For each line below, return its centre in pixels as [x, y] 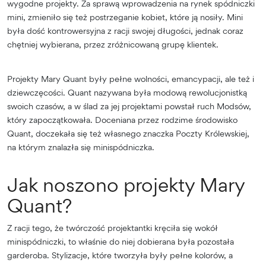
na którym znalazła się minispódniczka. [81, 147]
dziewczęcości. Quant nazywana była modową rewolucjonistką [127, 92]
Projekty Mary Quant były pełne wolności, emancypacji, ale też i [131, 78]
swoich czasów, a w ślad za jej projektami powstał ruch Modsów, [129, 106]
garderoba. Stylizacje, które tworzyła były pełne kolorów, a [120, 255]
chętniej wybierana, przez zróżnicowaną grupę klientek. [113, 44]
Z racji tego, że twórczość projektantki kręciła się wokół [113, 227]
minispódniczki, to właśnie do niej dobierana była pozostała [121, 241]
